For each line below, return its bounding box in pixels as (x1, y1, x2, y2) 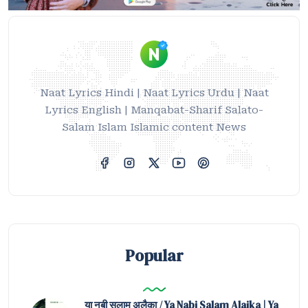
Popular (124, 244, 184, 267)
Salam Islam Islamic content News (62, 120, 246, 133)
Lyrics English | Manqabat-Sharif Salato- (45, 103, 263, 116)
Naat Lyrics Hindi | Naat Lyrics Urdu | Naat (39, 86, 269, 99)
